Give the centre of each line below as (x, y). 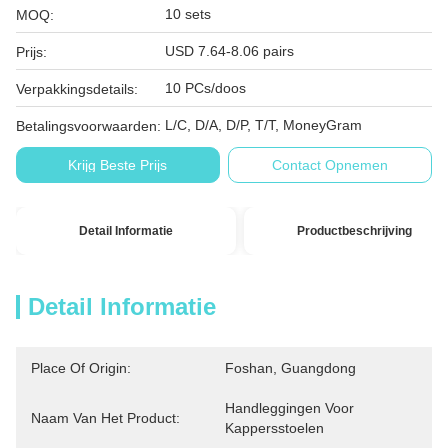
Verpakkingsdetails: (77, 89)
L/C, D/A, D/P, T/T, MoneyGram (263, 125)
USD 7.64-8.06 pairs (229, 51)
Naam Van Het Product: (105, 418)
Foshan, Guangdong (290, 368)
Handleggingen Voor (289, 408)
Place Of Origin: (81, 368)
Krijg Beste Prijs (118, 165)
